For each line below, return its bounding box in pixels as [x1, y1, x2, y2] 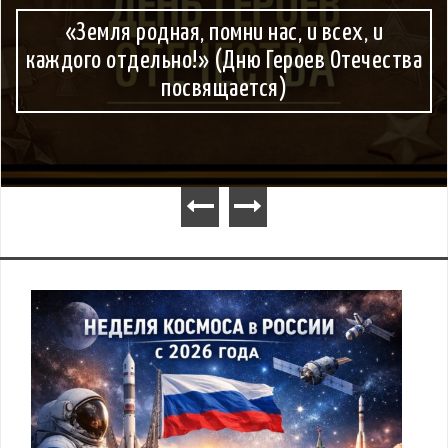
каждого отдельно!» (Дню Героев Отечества [26, 49, 422, 74]
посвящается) [161, 77, 287, 102]
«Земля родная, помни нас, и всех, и [64, 21, 384, 46]
